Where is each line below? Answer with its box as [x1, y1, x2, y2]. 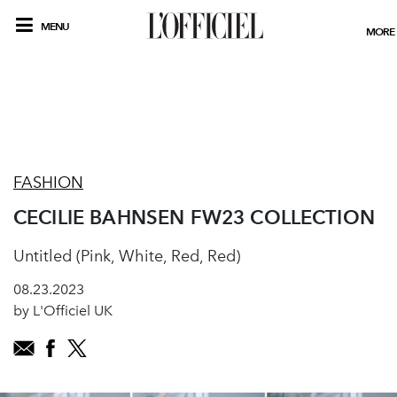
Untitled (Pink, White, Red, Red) [13, 246, 240, 266]
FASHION [13, 173, 83, 192]
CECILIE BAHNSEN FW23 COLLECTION [13, 206, 375, 229]
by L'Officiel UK [13, 302, 113, 319]
